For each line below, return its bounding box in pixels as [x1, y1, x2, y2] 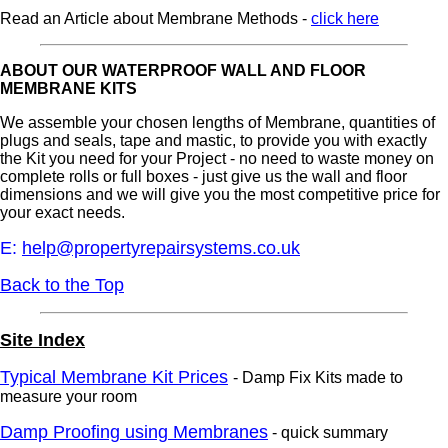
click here [311, 9, 379, 27]
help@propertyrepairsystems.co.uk [22, 237, 300, 258]
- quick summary [268, 423, 388, 441]
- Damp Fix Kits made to [233, 368, 403, 386]
